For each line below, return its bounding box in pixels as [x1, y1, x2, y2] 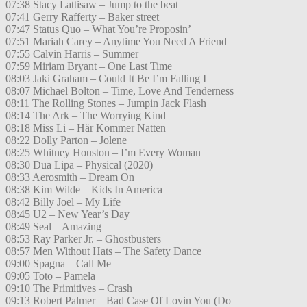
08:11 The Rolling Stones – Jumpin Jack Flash [5, 97, 206, 110]
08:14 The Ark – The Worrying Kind [5, 110, 166, 122]
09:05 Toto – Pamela [5, 270, 95, 282]
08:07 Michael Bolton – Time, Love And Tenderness [5, 85, 234, 97]
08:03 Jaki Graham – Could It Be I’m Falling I [5, 73, 206, 85]
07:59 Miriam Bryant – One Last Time [5, 60, 172, 73]
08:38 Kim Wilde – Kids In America [5, 184, 162, 196]
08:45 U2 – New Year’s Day [5, 208, 130, 221]
